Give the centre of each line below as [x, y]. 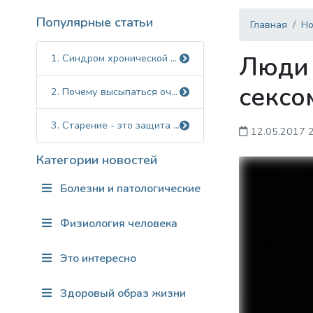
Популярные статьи [95, 22]
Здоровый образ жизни [122, 293]
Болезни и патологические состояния [157, 189]
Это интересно [97, 259]
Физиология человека [117, 224]
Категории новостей [97, 160]
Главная [269, 24]
